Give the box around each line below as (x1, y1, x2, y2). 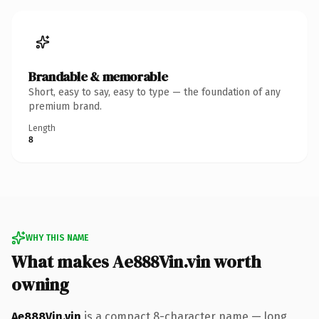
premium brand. (28, 100, 102, 113)
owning (11, 272, 69, 296)
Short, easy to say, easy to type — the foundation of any (28, 85, 281, 98)
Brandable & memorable (28, 67, 168, 85)
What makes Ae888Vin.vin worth (11, 249, 261, 273)
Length (28, 122, 56, 133)
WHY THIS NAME (26, 232, 88, 243)
